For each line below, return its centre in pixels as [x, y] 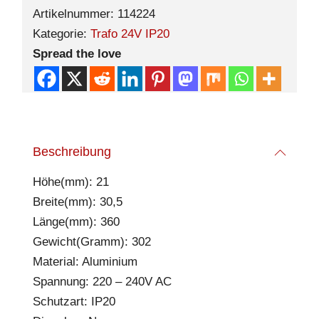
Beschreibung [72, 152]
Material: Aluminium [85, 262]
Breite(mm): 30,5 [78, 202]
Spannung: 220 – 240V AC [102, 282]
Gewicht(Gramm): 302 [92, 242]
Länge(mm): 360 [76, 222]
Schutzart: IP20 [74, 302]
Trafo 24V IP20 [130, 34]
